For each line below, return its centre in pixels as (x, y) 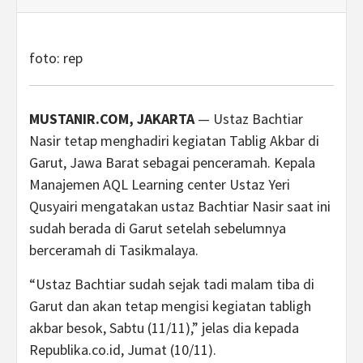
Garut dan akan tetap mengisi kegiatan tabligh (170, 306)
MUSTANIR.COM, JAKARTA (112, 119)
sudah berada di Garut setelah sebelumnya (158, 228)
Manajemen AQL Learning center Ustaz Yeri (160, 184)
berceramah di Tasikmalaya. (114, 250)
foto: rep (56, 58)
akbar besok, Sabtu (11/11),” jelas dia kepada (164, 328)
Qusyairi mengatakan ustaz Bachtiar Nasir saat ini (180, 206)
